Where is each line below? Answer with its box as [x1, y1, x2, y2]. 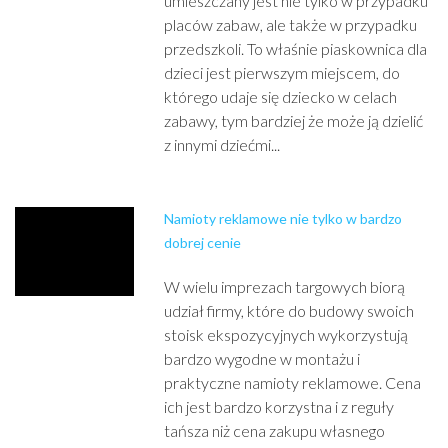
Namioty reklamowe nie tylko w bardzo [164, 210, 403, 227]
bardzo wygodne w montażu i [164, 349, 361, 368]
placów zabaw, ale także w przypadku [164, 15, 418, 34]
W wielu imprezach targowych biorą [164, 277, 406, 296]
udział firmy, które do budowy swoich [164, 301, 415, 320]
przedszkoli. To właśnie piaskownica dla [164, 39, 428, 58]
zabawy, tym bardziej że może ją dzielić [164, 111, 424, 130]
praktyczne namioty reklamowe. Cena [164, 373, 422, 392]
